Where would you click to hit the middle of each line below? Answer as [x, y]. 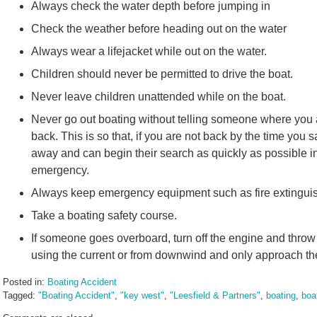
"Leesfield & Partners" [215, 295]
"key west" [142, 295]
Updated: [21, 308]
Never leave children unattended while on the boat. [160, 97]
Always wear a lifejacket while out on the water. [150, 51]
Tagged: [19, 295]
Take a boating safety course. [105, 215]
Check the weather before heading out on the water [159, 29]
